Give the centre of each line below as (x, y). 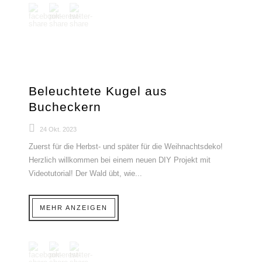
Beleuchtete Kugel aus (98, 91)
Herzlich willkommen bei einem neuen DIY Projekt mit (120, 160)
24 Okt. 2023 (58, 129)
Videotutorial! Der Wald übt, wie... (85, 173)
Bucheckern (65, 107)
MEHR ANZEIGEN (74, 208)
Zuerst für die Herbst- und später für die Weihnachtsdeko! (126, 146)
